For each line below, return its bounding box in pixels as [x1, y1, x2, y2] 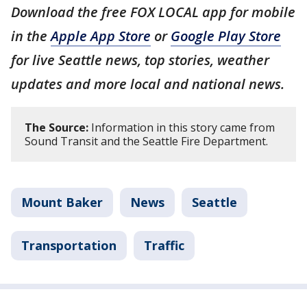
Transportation [21, 236, 116, 254]
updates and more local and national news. [11, 74, 284, 93]
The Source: [25, 119, 88, 135]
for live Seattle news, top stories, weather [11, 50, 269, 69]
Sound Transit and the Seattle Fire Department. [25, 133, 268, 149]
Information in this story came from [88, 119, 275, 135]
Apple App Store [51, 26, 151, 45]
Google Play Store [171, 26, 281, 45]
